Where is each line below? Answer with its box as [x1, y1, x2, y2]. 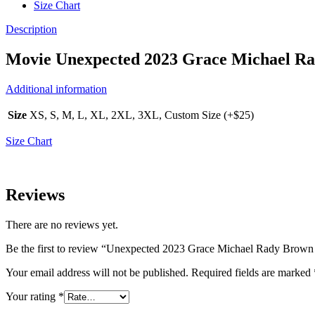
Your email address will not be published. [6, 266, 188, 279]
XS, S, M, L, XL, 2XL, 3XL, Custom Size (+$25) [30, 109, 254, 122]
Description [6, 23, 57, 36]
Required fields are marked [191, 266, 314, 279]
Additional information [6, 83, 107, 96]
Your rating [6, 290, 58, 303]
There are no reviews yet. [6, 219, 118, 231]
